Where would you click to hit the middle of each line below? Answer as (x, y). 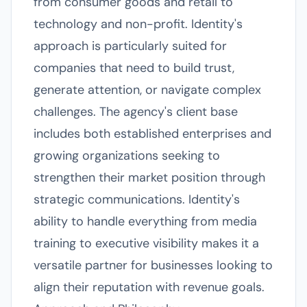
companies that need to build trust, (134, 68)
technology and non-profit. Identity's (138, 24)
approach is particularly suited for (130, 46)
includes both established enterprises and (152, 134)
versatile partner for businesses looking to (153, 265)
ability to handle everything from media (145, 221)
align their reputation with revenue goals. (149, 287)
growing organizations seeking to (127, 156)
